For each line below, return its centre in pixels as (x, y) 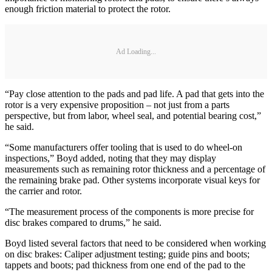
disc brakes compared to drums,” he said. (83, 223)
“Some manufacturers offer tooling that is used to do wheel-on (124, 148)
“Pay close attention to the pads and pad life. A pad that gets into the (134, 94)
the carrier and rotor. (43, 191)
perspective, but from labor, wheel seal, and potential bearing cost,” (133, 116)
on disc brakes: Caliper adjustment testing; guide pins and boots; (127, 254)
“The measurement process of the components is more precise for (129, 212)
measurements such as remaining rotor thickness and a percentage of (135, 169)
